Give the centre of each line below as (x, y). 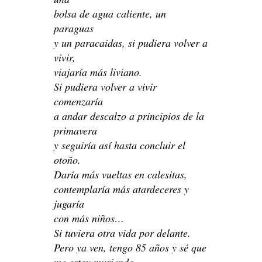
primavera (75, 130)
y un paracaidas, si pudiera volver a (131, 42)
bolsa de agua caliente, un (110, 13)
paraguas (74, 28)
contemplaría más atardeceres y (121, 189)
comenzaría (78, 101)
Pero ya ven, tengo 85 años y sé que (130, 247)
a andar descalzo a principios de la (129, 116)
